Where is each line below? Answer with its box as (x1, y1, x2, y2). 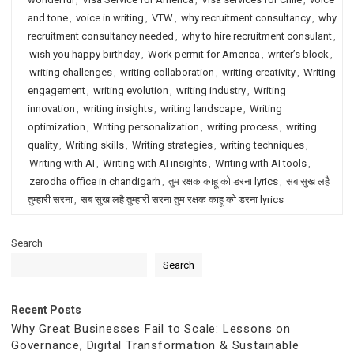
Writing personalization (93, 121, 199, 133)
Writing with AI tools (215, 157, 307, 169)
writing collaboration (120, 66, 214, 78)
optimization (28, 121, 85, 133)
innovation (28, 103, 75, 115)
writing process (207, 121, 278, 133)
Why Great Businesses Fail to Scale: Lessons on (11, 322, 291, 336)
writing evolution (93, 85, 168, 96)
